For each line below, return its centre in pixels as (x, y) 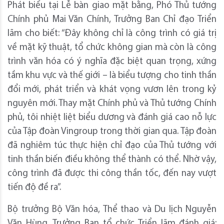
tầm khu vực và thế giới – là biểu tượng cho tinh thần (112, 76)
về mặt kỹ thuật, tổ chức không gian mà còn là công (112, 48)
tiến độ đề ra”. (34, 188)
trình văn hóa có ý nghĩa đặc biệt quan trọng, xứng (112, 62)
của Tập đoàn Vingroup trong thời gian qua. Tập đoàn (112, 132)
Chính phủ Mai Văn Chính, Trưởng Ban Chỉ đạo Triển (112, 20)
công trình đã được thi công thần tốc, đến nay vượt (112, 174)
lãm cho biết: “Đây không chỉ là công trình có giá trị (112, 34)
